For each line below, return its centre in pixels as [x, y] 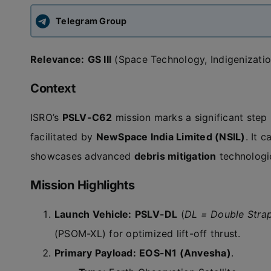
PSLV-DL [156, 214]
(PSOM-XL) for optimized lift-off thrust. [147, 233]
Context [53, 88]
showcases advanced [82, 156]
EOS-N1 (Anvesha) [185, 253]
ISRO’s [46, 117]
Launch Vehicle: [93, 214]
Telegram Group [91, 21]
